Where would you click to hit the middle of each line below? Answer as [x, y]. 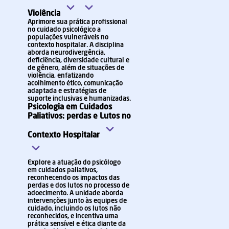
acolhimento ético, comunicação [75, 84]
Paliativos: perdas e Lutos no [79, 117]
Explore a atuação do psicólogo [74, 163]
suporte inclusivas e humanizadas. [79, 99]
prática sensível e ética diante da [77, 224]
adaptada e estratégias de [67, 91]
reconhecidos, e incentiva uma [73, 216]
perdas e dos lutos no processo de [78, 186]
